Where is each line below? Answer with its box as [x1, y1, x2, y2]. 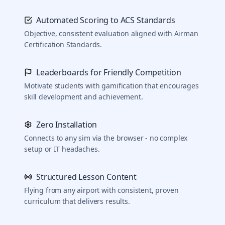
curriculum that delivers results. [24, 196, 130, 206]
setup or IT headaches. [24, 144, 100, 154]
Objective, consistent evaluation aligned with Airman [24, 29, 198, 38]
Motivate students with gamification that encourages [24, 81, 199, 90]
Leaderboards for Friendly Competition [36, 67, 182, 78]
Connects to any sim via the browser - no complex [24, 133, 188, 143]
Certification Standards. [24, 40, 102, 49]
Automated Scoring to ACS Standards [36, 15, 175, 26]
